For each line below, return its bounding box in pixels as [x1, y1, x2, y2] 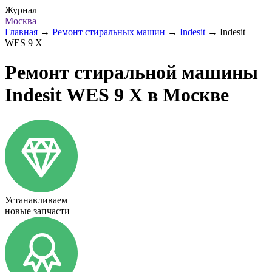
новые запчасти [5, 205, 70, 216]
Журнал [5, 5, 37, 15]
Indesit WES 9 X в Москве [5, 84, 229, 106]
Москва [5, 16, 36, 26]
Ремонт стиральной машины [5, 61, 258, 84]
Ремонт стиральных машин [52, 27, 165, 37]
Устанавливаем [5, 194, 67, 205]
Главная [5, 27, 38, 37]
